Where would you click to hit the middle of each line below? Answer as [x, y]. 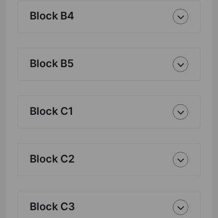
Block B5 [52, 63]
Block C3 [52, 206]
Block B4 [52, 16]
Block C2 [52, 159]
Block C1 [51, 111]
